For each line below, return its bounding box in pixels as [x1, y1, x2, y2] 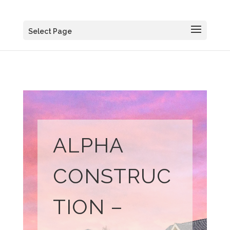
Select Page [28, 27, 72, 35]
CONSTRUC [53, 164, 172, 188]
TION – [53, 195, 124, 219]
